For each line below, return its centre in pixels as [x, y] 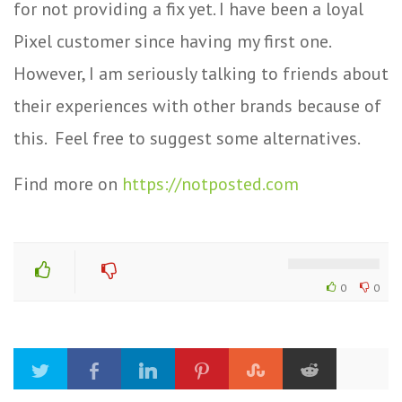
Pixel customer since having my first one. [172, 41]
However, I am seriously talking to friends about [201, 73]
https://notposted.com [210, 184]
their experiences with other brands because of [197, 105]
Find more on [68, 184]
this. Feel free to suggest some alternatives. [187, 138]
